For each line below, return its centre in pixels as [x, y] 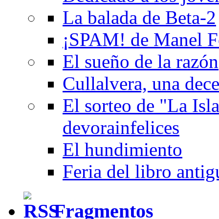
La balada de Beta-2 [139, 18]
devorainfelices [121, 128]
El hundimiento [122, 150]
